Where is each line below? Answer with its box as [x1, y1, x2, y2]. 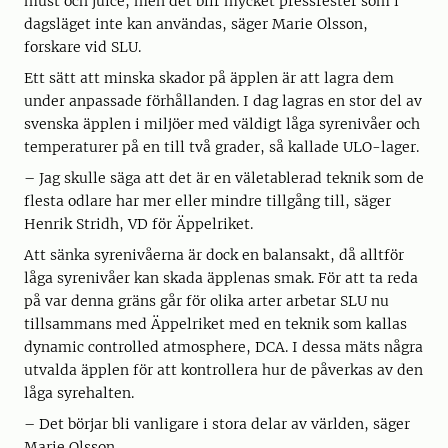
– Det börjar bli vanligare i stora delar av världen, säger [24, 415, 410, 434]
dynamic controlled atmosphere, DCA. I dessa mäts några [24, 338, 423, 357]
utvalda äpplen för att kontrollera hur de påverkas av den [24, 361, 423, 380]
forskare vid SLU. [24, 38, 141, 57]
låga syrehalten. [24, 384, 134, 403]
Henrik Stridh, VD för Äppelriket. [24, 215, 253, 234]
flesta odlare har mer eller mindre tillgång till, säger [24, 192, 391, 211]
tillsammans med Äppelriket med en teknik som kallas [24, 315, 407, 334]
